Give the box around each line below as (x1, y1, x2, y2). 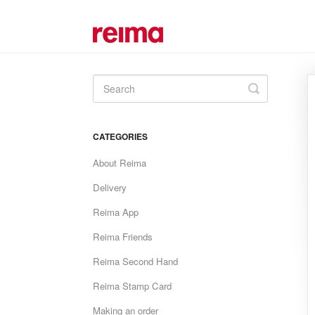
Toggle (253, 79, 291, 97)
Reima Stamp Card (93, 279, 172, 292)
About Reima (93, 156, 146, 169)
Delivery (93, 181, 127, 194)
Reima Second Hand (93, 255, 178, 268)
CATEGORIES (93, 130, 148, 143)
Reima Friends (93, 230, 153, 243)
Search (253, 90, 294, 108)
